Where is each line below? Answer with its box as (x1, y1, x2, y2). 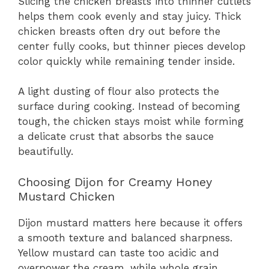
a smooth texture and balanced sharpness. (18, 231, 232, 244)
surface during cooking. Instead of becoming (18, 100, 240, 113)
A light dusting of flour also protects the (18, 85, 219, 98)
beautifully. (18, 145, 73, 158)
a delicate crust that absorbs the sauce (18, 130, 214, 143)
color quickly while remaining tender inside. (18, 55, 235, 67)
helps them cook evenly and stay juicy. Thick (18, 10, 241, 22)
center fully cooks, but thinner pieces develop (18, 40, 246, 52)
